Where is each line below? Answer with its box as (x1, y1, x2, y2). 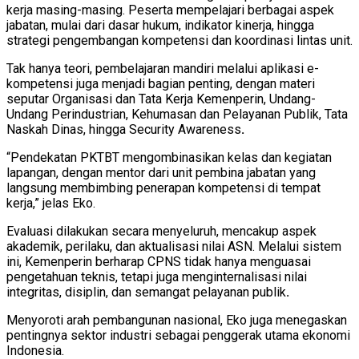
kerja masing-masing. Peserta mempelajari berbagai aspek (6, 2, 334, 18)
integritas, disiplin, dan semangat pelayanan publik (6, 284, 286, 300)
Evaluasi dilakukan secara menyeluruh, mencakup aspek (6, 223, 317, 239)
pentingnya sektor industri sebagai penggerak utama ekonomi (6, 327, 350, 343)
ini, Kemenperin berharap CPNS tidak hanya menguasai (6, 253, 311, 269)
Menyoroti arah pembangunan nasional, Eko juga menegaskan (6, 312, 347, 328)
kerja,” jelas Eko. (6, 195, 95, 211)
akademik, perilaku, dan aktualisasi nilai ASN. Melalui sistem (6, 238, 341, 254)
